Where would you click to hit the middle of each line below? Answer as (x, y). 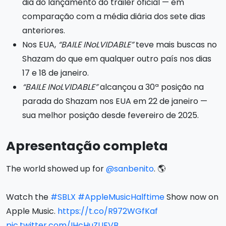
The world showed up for (56, 169)
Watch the (28, 197)
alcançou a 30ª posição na (151, 87)
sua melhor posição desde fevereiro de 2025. (110, 115)
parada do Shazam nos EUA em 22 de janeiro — (115, 101)
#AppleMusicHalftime (121, 197)
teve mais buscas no (175, 45)
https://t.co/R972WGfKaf (108, 211)
